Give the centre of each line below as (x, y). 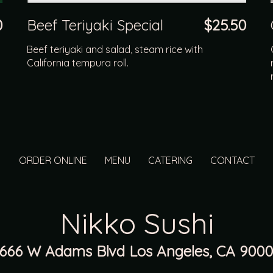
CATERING (170, 160)
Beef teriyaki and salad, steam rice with (115, 49)
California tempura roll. (78, 62)
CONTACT (232, 160)
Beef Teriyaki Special (95, 25)
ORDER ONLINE (53, 160)
